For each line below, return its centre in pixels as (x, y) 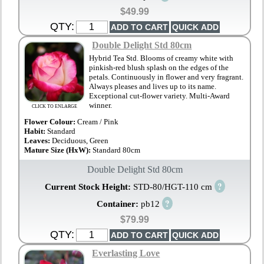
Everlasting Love (126, 253)
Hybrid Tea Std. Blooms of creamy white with (161, 58)
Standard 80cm (117, 150)
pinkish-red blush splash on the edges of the (159, 67)
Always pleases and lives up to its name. (153, 86)
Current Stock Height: (89, 187)
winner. (101, 105)
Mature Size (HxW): (59, 150)
